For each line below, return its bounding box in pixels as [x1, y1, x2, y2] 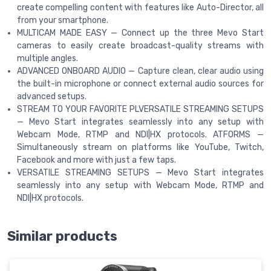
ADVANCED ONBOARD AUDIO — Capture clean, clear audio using [17, 65, 264, 76]
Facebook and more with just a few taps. [17, 154, 176, 165]
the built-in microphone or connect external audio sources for [17, 78, 264, 89]
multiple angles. [17, 53, 78, 64]
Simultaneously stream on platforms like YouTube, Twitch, [17, 142, 264, 152]
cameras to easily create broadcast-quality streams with [17, 40, 264, 51]
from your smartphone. [17, 15, 108, 25]
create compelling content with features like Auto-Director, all [17, 2, 264, 13]
